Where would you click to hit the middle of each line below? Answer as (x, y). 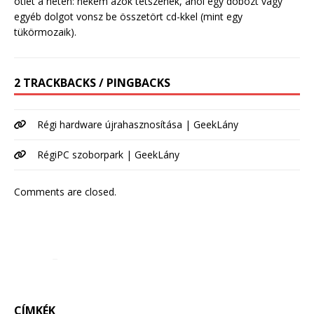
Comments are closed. (65, 192)
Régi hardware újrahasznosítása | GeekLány (138, 125)
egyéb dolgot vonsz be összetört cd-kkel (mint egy (128, 17)
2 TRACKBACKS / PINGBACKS (92, 83)
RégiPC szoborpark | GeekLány (108, 155)
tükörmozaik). (45, 32)
